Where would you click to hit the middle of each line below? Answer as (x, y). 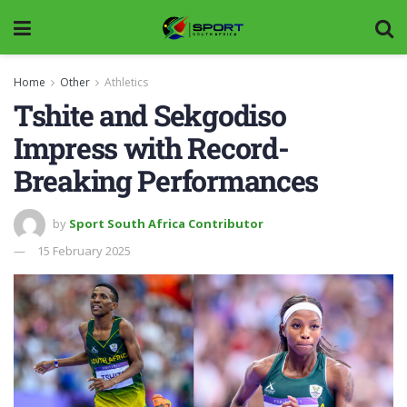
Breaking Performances (166, 180)
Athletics (126, 82)
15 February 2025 (84, 250)
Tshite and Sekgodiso (150, 115)
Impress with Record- (151, 148)
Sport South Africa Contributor (166, 223)
